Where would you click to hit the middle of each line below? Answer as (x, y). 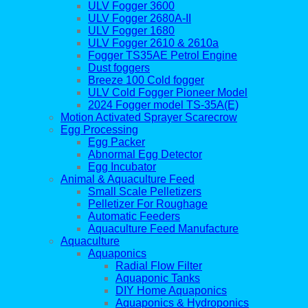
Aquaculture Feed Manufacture (163, 229)
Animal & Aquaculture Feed (128, 179)
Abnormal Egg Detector (145, 155)
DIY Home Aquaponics (171, 291)
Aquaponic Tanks (158, 278)
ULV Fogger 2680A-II (140, 19)
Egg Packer (117, 142)
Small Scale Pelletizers (145, 192)
